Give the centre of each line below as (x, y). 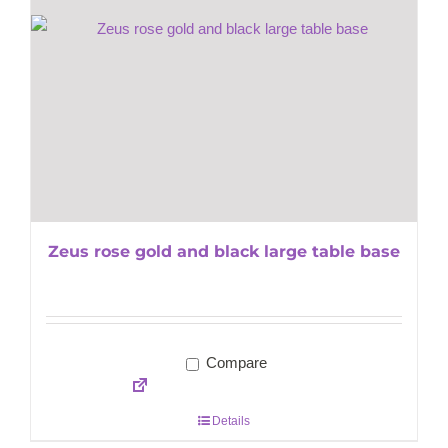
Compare (234, 363)
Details (231, 421)
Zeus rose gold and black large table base (224, 252)
